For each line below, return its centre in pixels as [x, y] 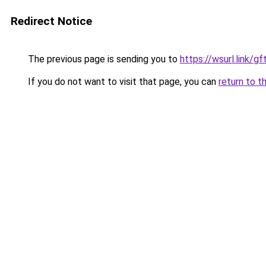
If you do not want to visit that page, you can [122, 82]
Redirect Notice [51, 21]
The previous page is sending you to [103, 59]
